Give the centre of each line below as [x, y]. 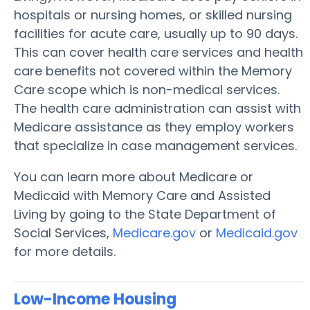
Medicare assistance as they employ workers [154, 127]
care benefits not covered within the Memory [153, 71]
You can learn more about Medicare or [134, 177]
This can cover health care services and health [158, 52]
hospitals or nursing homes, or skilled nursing [153, 15]
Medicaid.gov [257, 233]
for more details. [65, 252]
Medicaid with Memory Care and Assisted [142, 195]
